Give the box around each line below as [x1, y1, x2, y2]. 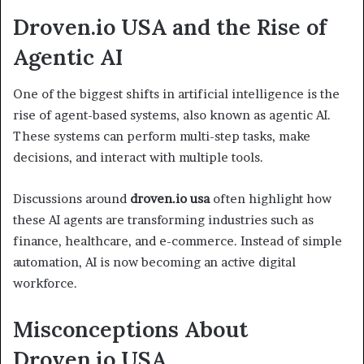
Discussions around [13, 190, 130, 206]
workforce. [13, 275, 77, 291]
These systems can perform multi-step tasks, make [13, 128, 310, 144]
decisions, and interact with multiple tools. [13, 149, 263, 165]
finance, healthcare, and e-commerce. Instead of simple [13, 232, 342, 249]
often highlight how [210, 190, 331, 206]
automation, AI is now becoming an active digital [13, 253, 296, 270]
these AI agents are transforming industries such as [13, 211, 314, 227]
